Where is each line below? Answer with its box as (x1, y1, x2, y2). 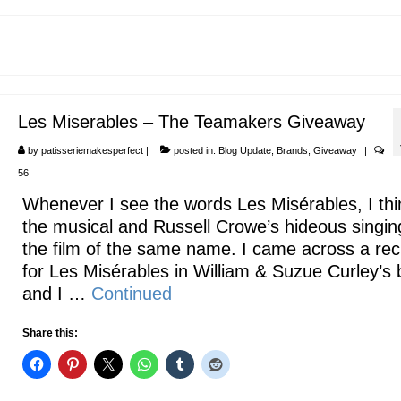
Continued (90, 284, 172, 303)
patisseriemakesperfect (40, 145, 143, 156)
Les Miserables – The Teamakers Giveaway (17, 112, 365, 132)
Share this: (21, 327, 78, 339)
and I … (21, 284, 91, 303)
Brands (276, 145, 308, 156)
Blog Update (218, 145, 271, 156)
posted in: (170, 145, 218, 156)
